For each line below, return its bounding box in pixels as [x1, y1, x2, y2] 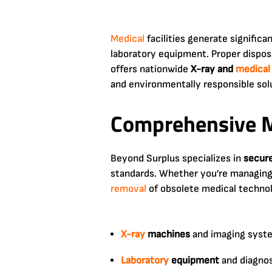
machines [145, 228, 190, 240]
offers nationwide [110, 63, 191, 75]
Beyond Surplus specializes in [110, 152, 243, 165]
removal [110, 182, 146, 195]
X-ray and [191, 63, 236, 75]
